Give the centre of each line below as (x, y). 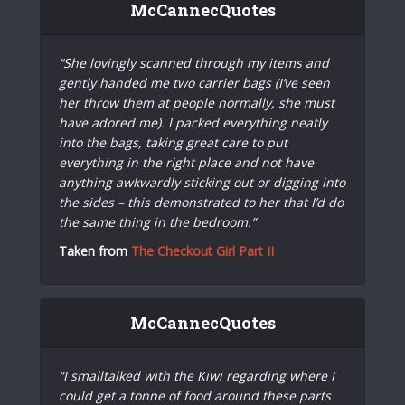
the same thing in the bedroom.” (157, 221)
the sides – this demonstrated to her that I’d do (201, 202)
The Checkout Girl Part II (202, 250)
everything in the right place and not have (186, 162)
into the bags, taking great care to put (173, 142)
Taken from (95, 250)
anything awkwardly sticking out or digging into (202, 182)
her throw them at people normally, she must (197, 102)
